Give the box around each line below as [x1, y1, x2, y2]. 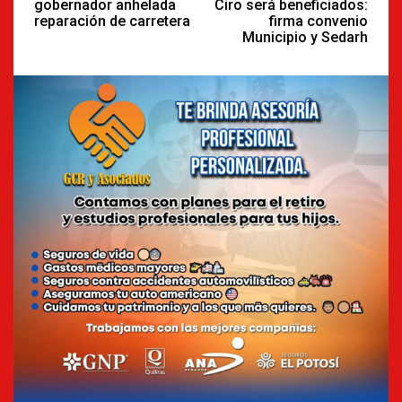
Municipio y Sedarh [242, 28, 368, 46]
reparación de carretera [34, 12, 190, 30]
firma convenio [269, 12, 368, 30]
